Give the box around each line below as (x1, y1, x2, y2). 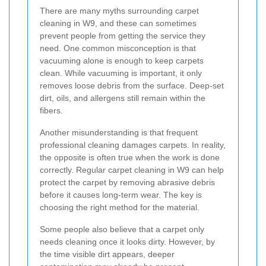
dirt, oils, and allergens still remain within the (40, 93, 205, 103)
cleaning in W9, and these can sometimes (40, 18, 197, 28)
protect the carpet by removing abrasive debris (40, 177, 215, 187)
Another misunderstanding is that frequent (40, 127, 198, 137)
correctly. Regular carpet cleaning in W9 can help (40, 164, 224, 175)
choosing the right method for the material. (40, 202, 199, 212)
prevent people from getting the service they (40, 30, 205, 40)
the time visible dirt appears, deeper (40, 249, 175, 259)
